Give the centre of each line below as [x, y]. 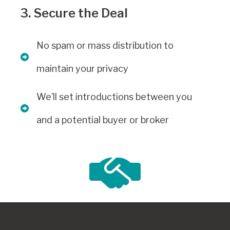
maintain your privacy [82, 69]
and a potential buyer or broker [103, 120]
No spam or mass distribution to [105, 46]
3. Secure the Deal [74, 13]
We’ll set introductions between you [114, 97]
